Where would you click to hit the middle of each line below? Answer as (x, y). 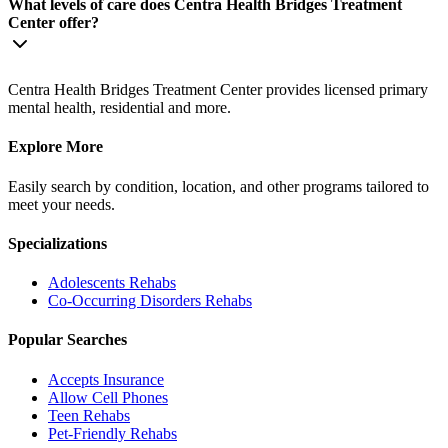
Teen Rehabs (89, 415)
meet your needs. (61, 204)
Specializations (57, 243)
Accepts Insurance (106, 379)
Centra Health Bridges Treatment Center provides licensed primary (218, 89)
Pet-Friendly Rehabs (112, 433)
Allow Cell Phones (108, 397)
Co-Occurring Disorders (124, 301)
